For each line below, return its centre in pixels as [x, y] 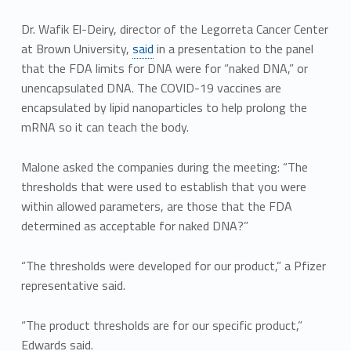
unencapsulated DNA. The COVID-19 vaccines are [151, 88]
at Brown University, [76, 49]
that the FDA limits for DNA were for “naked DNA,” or [164, 69]
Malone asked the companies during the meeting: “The [164, 167]
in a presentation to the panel [233, 49]
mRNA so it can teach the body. [105, 127]
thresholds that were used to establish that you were [163, 187]
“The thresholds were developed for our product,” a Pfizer [173, 265]
